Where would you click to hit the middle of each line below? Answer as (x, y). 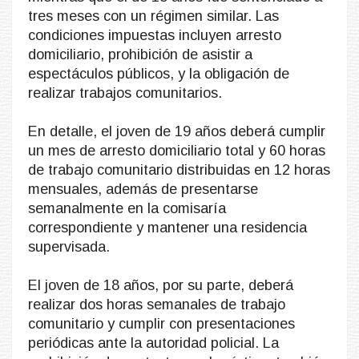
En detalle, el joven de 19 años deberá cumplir (177, 131)
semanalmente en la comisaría (127, 208)
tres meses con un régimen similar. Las (153, 16)
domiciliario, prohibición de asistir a (140, 54)
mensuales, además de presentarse (143, 189)
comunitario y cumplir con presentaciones (161, 323)
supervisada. (71, 246)
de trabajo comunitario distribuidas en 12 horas (179, 169)
